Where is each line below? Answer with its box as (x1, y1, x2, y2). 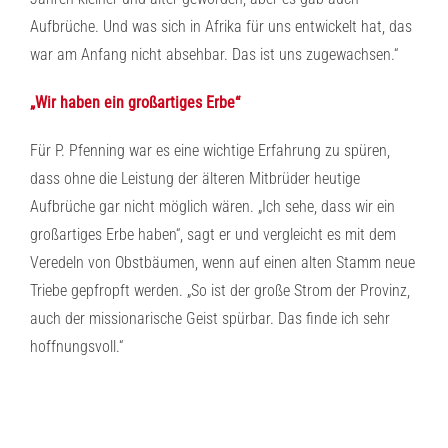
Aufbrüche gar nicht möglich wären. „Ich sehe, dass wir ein (30, 197, 395, 216)
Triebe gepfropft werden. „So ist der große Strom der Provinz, (30, 281, 410, 300)
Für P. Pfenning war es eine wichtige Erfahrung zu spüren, (30, 141, 390, 160)
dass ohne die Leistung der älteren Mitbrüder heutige (30, 169, 360, 188)
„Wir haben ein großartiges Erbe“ (30, 93, 240, 112)
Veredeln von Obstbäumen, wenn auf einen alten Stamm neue (30, 253, 415, 272)
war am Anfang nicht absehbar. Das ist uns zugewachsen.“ (30, 45, 398, 64)
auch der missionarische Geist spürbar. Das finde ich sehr (30, 309, 390, 328)
